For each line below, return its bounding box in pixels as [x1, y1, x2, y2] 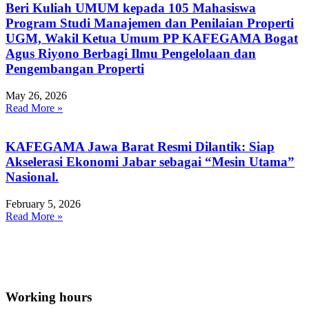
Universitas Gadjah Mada [6, 262, 126, 275]
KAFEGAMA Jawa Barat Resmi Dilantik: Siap [6, 139, 275, 154]
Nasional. [6, 170, 59, 185]
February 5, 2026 [6, 198, 81, 210]
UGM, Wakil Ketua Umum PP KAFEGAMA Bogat [6, 31, 298, 46]
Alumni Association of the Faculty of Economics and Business [6, 250, 291, 262]
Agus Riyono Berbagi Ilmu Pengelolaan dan [6, 46, 256, 61]
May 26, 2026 [6, 89, 67, 101]
